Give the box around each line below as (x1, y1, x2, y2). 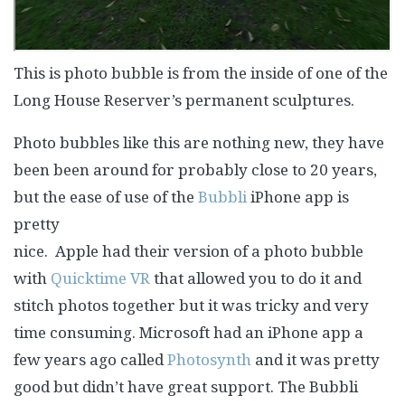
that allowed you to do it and (150, 268, 362, 288)
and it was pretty (251, 349, 380, 370)
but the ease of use (14, 186, 149, 207)
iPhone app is (247, 186, 349, 207)
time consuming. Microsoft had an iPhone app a (14, 322, 363, 343)
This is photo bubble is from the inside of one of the (14, 62, 388, 83)
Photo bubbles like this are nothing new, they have (14, 132, 384, 153)
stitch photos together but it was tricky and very (14, 295, 369, 316)
